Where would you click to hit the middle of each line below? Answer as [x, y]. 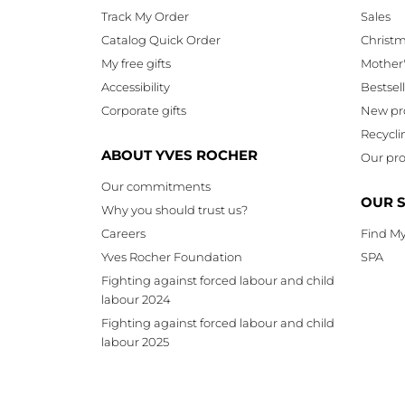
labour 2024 [136, 300]
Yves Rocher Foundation [172, 257]
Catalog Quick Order [161, 40]
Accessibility [136, 87]
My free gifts [136, 64]
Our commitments [156, 187]
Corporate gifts [144, 111]
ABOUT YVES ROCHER [179, 155]
